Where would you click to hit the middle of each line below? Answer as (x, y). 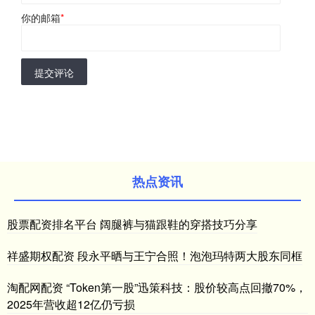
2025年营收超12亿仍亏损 (71, 304)
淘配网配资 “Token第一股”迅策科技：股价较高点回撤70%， (157, 288)
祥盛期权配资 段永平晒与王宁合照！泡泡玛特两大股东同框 (155, 256)
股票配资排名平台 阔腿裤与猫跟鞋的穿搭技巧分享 (132, 224)
